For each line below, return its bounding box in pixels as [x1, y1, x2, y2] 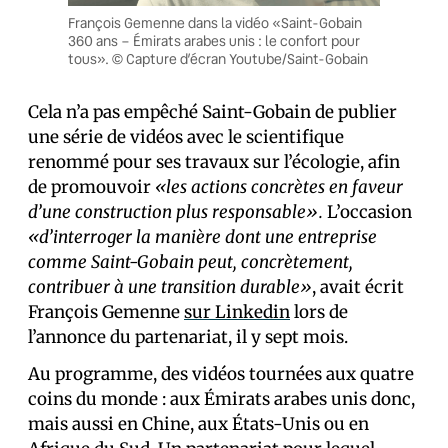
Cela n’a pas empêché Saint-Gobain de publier [28, 101, 397, 124]
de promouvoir [28, 176, 155, 199]
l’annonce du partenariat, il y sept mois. [28, 326, 348, 349]
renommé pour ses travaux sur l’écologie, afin [28, 151, 400, 174]
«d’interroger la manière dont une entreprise [28, 226, 377, 249]
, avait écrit [312, 276, 404, 299]
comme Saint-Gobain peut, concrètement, [28, 251, 353, 274]
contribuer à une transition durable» [28, 276, 312, 299]
